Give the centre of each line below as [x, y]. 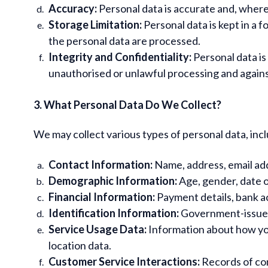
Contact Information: [100, 164]
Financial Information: [102, 197]
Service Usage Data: [98, 229]
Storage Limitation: [95, 24]
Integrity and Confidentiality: [120, 57]
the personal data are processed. [124, 40]
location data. [80, 245]
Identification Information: [114, 213]
